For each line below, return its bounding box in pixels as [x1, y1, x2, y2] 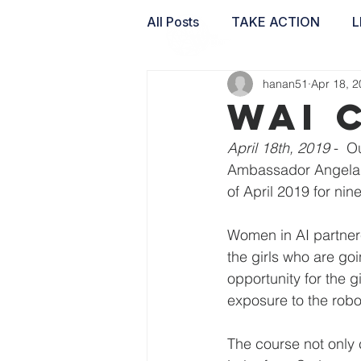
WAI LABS [179, 78, 241, 94]
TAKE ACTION [231, 14, 320, 30]
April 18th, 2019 [227, 139, 330, 157]
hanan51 [263, 76, 308, 91]
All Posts [147, 14, 199, 30]
